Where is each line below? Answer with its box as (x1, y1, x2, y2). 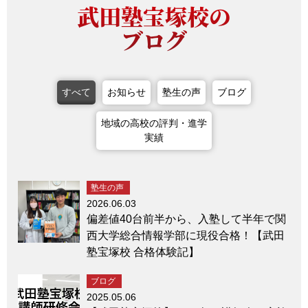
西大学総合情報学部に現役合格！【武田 (87, 229, 285, 241)
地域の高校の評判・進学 (101, 117, 207, 129)
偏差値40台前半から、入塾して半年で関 (87, 212, 286, 225)
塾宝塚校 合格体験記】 (87, 245, 199, 258)
